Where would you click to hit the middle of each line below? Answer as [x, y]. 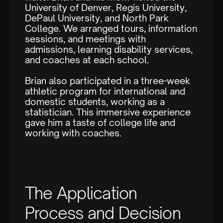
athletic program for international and [105, 91]
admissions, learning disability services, [109, 50]
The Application [81, 193]
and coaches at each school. [87, 60]
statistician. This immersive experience [108, 112]
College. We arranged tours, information [111, 29]
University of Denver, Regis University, [106, 8]
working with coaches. [73, 133]
